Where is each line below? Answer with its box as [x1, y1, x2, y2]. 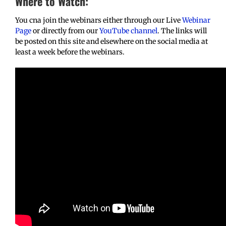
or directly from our [31, 26, 99, 35]
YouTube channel [99, 26, 157, 35]
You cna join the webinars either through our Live [15, 16, 182, 25]
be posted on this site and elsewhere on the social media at [15, 37, 208, 46]
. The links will [157, 26, 207, 35]
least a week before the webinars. [15, 47, 125, 56]
